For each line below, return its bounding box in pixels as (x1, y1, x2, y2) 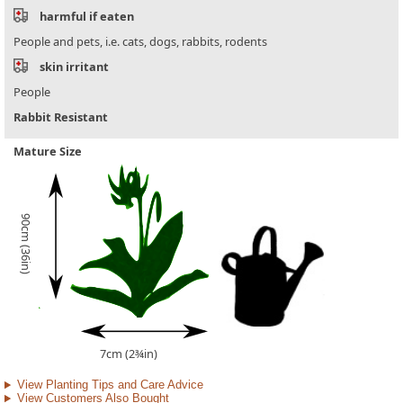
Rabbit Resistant (13, 109, 108, 126)
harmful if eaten (40, 8, 134, 25)
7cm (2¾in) (100, 345, 157, 363)
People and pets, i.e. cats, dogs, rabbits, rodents (13, 33, 267, 50)
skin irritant (40, 58, 109, 76)
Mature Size (13, 143, 82, 160)
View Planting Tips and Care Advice (16, 378, 203, 392)
